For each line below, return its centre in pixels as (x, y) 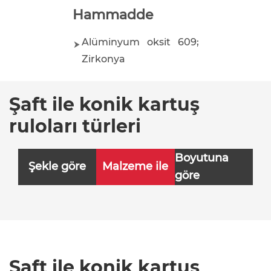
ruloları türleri (75, 126)
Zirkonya (103, 59)
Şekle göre (57, 167)
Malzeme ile (135, 167)
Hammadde (113, 15)
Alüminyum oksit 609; (140, 42)
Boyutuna (201, 158)
